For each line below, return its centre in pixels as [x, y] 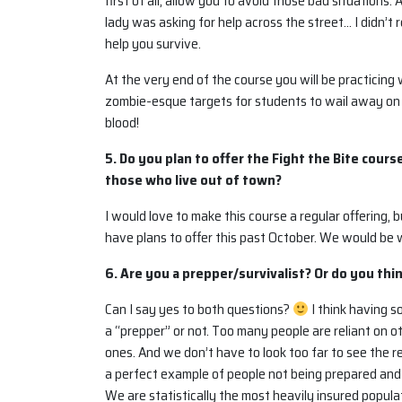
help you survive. [153, 44]
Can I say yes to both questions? [199, 310]
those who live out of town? [193, 180]
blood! [122, 123]
